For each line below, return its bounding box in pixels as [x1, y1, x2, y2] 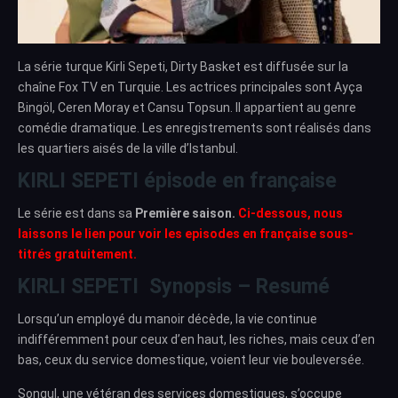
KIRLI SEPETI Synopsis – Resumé [18, 274, 330, 298]
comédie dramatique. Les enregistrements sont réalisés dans [18, 120, 371, 135]
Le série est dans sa [18, 205, 132, 220]
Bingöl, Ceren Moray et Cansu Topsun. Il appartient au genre [18, 99, 356, 115]
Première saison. [132, 205, 238, 220]
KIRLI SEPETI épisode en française [18, 168, 337, 193]
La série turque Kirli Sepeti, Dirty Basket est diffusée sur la [18, 59, 348, 74]
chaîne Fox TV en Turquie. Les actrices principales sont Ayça [18, 79, 362, 94]
